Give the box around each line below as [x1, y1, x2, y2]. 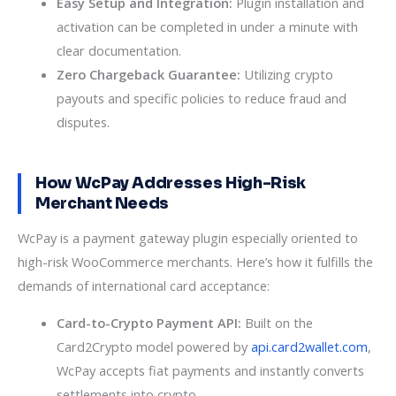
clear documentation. [56, 41, 181, 59]
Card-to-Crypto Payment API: [56, 313, 241, 331]
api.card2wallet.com [250, 337, 368, 355]
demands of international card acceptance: [18, 276, 270, 294]
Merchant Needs [35, 193, 170, 213]
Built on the [240, 313, 313, 331]
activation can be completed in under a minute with [56, 17, 358, 35]
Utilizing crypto [240, 65, 333, 83]
